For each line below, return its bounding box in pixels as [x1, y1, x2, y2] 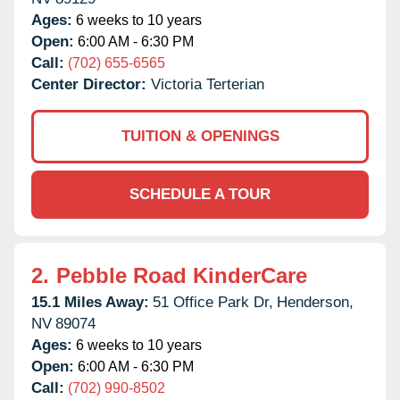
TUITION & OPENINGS [121, 127, 279, 145]
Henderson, [277, 293, 354, 311]
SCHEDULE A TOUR [129, 185, 271, 203]
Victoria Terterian [151, 75, 264, 93]
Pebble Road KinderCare [56, 262, 307, 287]
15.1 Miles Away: [31, 293, 149, 311]
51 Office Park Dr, [153, 293, 273, 311]
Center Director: [31, 75, 151, 93]
